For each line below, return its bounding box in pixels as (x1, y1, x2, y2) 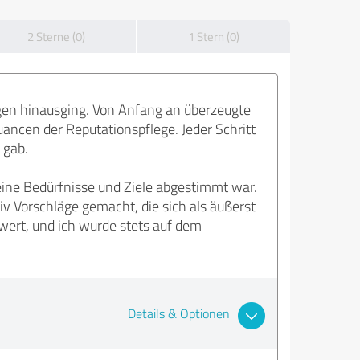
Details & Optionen (127, 305, 230, 322)
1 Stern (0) (187, 28, 239, 45)
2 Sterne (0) (27, 28, 85, 45)
